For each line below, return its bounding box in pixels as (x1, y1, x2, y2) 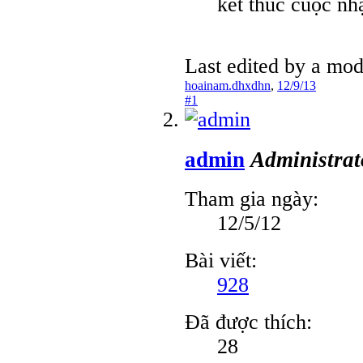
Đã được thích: (185, 310, 312, 335)
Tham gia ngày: (185, 187, 318, 211)
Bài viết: (185, 249, 257, 273)
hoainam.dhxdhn (185, 78, 271, 92)
